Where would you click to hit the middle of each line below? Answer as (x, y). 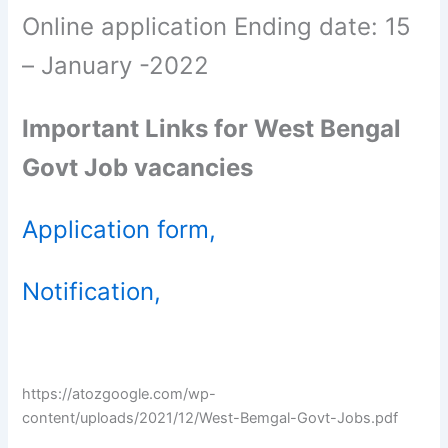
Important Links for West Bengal (212, 128)
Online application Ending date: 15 (217, 27)
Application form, (119, 229)
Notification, (92, 292)
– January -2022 (116, 66)
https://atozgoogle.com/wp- (119, 393)
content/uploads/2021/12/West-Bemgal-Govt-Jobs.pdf (210, 417)
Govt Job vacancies (138, 167)
